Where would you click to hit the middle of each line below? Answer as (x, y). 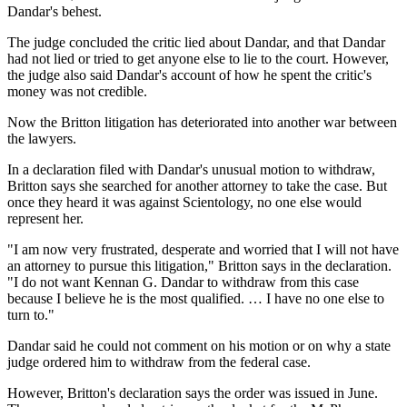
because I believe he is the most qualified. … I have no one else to (196, 299)
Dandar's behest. (55, 12)
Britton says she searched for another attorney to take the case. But (197, 186)
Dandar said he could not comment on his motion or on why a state (199, 346)
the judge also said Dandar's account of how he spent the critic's (189, 75)
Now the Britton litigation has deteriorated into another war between (202, 123)
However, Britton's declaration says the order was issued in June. (193, 393)
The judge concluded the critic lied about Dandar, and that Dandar (196, 43)
